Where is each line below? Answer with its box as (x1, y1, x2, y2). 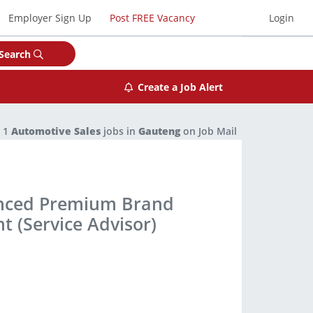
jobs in (101, 124, 138, 138)
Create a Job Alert (137, 80, 223, 94)
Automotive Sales (11, 124, 101, 138)
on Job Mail (180, 124, 237, 138)
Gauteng (138, 124, 180, 138)
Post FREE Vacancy (109, 10, 195, 24)
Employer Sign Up (8, 10, 92, 24)
